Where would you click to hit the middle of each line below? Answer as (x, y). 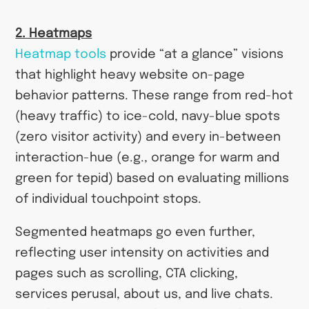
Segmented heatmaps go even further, (136, 233)
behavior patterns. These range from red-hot (154, 96)
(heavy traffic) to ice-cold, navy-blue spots (148, 116)
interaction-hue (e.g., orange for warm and (148, 158)
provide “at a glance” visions (195, 54)
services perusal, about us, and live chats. (144, 295)
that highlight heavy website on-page (130, 75)
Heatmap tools (61, 54)
